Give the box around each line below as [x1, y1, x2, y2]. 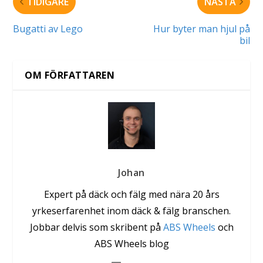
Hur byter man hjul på [153, 22, 250, 35]
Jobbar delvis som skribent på [29, 220, 163, 234]
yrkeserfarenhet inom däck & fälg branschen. [32, 204, 231, 217]
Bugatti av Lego [13, 22, 83, 35]
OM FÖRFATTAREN [25, 68, 115, 82]
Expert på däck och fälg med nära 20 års [43, 187, 220, 201]
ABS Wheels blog [94, 237, 169, 250]
